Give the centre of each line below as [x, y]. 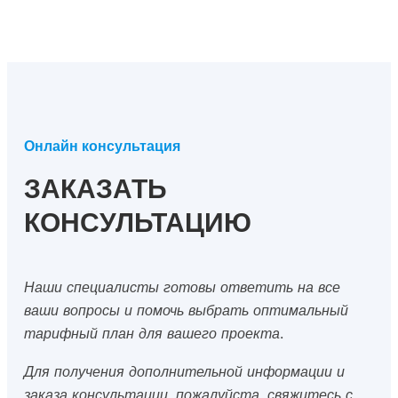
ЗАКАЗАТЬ [95, 189]
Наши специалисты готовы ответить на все [182, 287]
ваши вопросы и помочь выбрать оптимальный [186, 310]
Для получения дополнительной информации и [184, 371]
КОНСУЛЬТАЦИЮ [137, 223]
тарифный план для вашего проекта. [153, 334]
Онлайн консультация [102, 146]
